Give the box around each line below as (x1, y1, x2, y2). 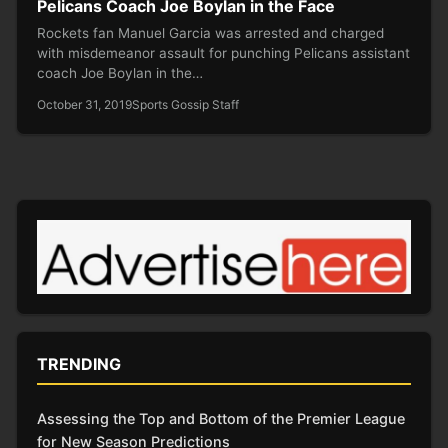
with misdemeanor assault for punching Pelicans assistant (37, 44, 410, 61)
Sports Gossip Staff (132, 96, 239, 112)
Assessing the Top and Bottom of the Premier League (37, 409, 405, 427)
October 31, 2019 (37, 96, 132, 112)
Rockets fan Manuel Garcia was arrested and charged (37, 24, 384, 41)
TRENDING (37, 353, 121, 374)
